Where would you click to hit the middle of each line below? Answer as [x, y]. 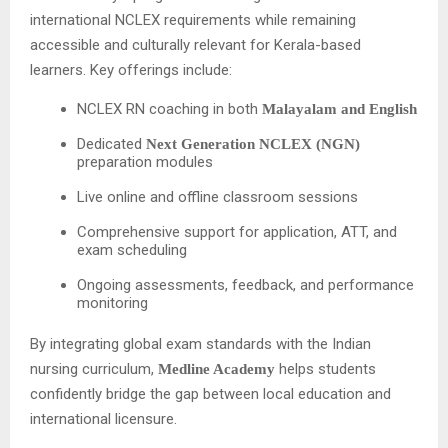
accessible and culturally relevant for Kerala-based [195, 44]
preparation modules [145, 161]
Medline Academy [216, 368]
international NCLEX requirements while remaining [193, 19]
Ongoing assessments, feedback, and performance [246, 284]
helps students [325, 368]
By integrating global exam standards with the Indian [200, 343]
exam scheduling [132, 249]
